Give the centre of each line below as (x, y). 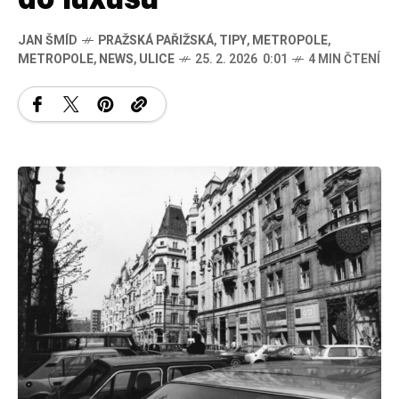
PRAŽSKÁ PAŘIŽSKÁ (156, 41)
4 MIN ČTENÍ (344, 60)
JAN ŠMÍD (48, 41)
